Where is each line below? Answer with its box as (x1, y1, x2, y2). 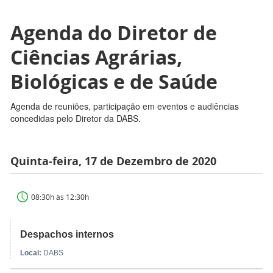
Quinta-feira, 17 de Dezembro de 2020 (10, 154, 216, 169)
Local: (20, 249, 43, 258)
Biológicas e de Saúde (10, 68, 218, 95)
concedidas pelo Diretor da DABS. (10, 112, 141, 125)
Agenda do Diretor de (10, 19, 217, 46)
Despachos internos (20, 229, 114, 240)
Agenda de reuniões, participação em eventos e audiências (10, 100, 239, 113)
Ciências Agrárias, (10, 44, 182, 71)
